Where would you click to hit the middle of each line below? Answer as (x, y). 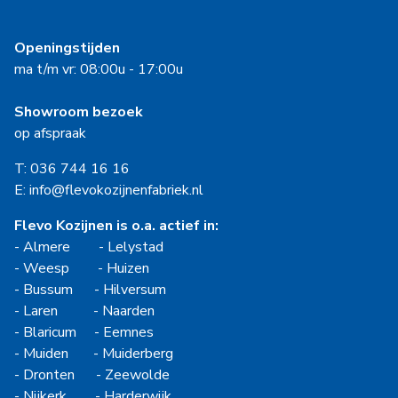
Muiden (46, 354)
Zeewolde (137, 375)
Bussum (48, 290)
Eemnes (128, 333)
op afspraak (50, 134)
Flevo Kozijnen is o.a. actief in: (116, 226)
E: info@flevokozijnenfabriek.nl (109, 191)
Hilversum (135, 290)
